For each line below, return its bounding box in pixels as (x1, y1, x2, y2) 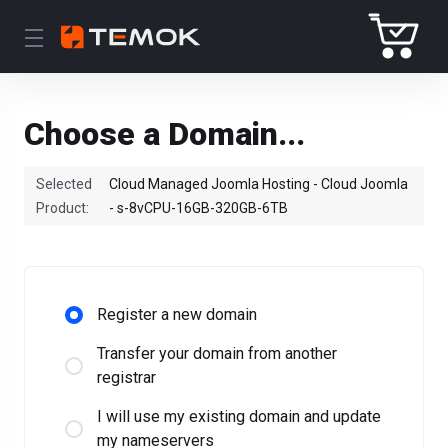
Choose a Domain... (24, 115, 305, 153)
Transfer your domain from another (97, 344, 337, 363)
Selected (36, 176, 92, 192)
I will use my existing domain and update (97, 407, 381, 426)
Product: (36, 200, 92, 216)
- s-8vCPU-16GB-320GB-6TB (108, 200, 288, 216)
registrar (97, 368, 156, 387)
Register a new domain (97, 305, 257, 324)
